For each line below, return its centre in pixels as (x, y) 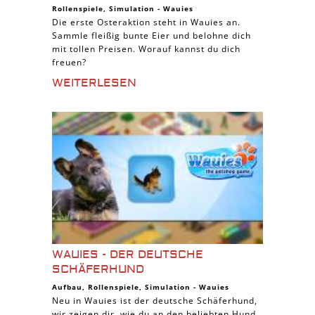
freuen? (69, 62)
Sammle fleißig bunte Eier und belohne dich (152, 36)
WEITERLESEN (94, 83)
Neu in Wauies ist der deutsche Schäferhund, (155, 301)
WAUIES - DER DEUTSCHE (128, 255)
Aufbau (67, 287)
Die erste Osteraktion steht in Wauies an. (146, 22)
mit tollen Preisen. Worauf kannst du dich (146, 49)
